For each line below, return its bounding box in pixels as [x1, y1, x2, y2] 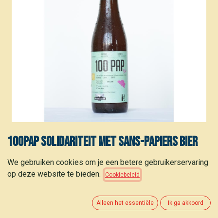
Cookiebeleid [105, 171, 140, 179]
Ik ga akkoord [167, 200, 203, 207]
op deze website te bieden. [7, 169, 101, 179]
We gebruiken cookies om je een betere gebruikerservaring [7, 158, 208, 167]
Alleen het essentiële [96, 200, 154, 207]
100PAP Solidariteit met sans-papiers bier [7, 134, 198, 150]
